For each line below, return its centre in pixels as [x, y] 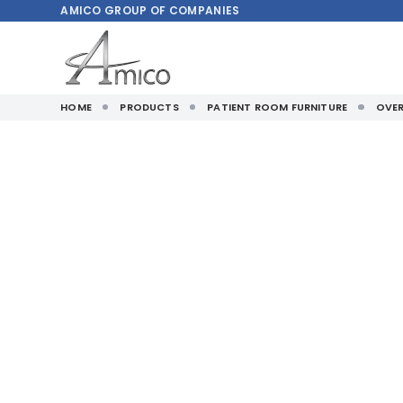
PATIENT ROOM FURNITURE [278, 107]
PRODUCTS [149, 107]
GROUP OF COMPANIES [172, 10]
